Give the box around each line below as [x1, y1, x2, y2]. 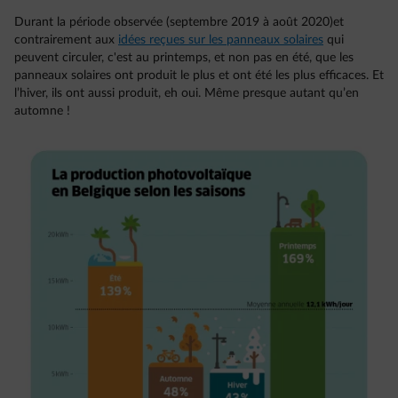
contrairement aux [14, 34, 118, 46]
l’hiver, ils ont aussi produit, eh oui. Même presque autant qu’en [14, 87, 359, 99]
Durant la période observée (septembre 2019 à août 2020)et [14, 16, 344, 28]
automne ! [14, 105, 70, 117]
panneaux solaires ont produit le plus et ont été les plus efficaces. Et [14, 69, 384, 82]
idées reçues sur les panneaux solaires [118, 34, 323, 46]
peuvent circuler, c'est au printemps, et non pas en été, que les [14, 52, 354, 64]
